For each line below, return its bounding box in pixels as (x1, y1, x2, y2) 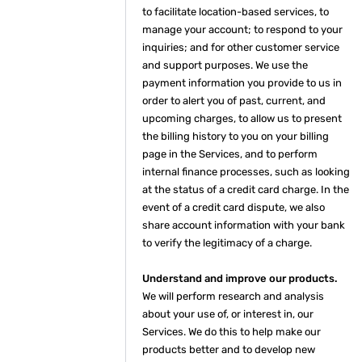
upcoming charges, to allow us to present (142, 112, 342, 124)
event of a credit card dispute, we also (142, 201, 325, 213)
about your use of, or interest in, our (142, 308, 314, 320)
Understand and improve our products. (142, 272, 337, 284)
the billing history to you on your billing (142, 130, 329, 142)
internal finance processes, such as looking (142, 166, 350, 178)
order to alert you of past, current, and (142, 95, 326, 107)
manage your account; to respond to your (142, 23, 343, 36)
